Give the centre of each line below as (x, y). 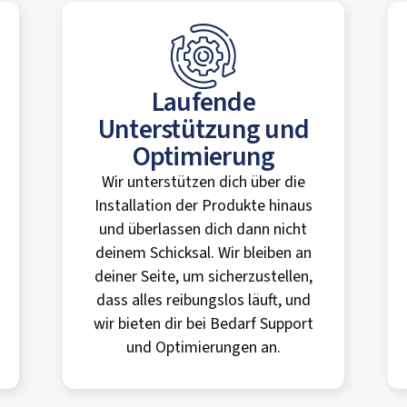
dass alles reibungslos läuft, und (203, 300)
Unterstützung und (203, 129)
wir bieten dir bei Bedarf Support (203, 324)
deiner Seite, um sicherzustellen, (203, 277)
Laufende (203, 102)
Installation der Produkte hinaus (203, 206)
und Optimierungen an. (203, 347)
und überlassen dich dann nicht (203, 229)
